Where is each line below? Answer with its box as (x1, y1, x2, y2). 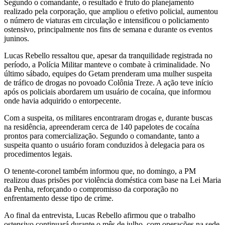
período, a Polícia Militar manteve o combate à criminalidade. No (4, 60, 210, 69)
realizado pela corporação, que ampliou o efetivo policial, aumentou (4, 7, 218, 16)
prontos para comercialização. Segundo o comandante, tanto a (4, 131, 199, 140)
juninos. (4, 34, 29, 43)
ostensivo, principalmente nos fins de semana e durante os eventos (4, 25, 212, 34)
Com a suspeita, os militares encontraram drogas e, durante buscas (4, 113, 212, 122)
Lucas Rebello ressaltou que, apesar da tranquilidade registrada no (4, 51, 212, 60)
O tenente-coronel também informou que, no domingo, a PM (4, 166, 196, 175)
